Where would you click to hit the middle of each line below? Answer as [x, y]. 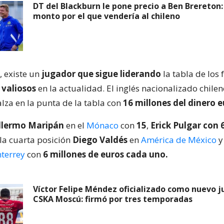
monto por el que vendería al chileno [106, 16]
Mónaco [102, 125]
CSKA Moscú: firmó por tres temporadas [113, 199]
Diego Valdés [100, 140]
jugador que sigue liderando [102, 74]
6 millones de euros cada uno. [105, 154]
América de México [179, 140]
